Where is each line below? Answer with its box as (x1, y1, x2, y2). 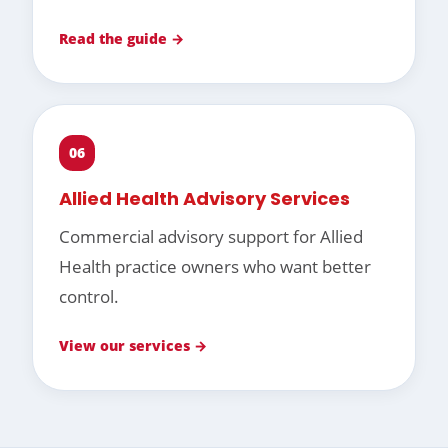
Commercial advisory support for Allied (59, 225, 363, 249)
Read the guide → (59, 29, 184, 49)
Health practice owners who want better (59, 255, 371, 279)
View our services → (59, 336, 207, 356)
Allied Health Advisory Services (59, 186, 350, 212)
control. (59, 285, 119, 309)
